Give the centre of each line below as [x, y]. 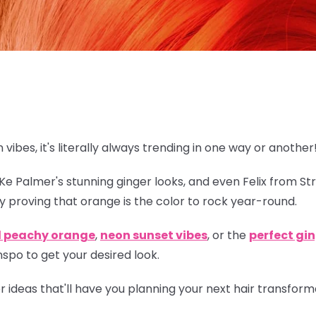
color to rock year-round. [225, 201]
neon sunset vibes [154, 235]
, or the [228, 235]
